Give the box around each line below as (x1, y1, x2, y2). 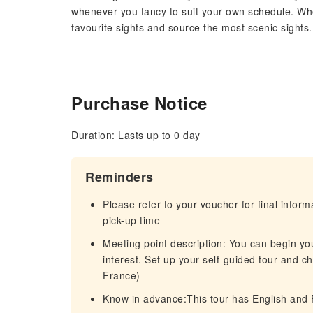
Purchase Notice (71, 91, 208, 115)
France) (103, 268, 140, 282)
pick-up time (103, 213, 160, 227)
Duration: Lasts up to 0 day (71, 128, 201, 142)
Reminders (85, 168, 154, 186)
